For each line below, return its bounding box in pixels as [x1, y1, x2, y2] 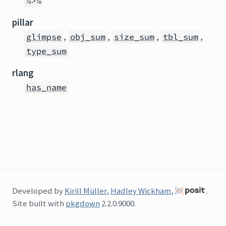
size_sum [114, 31, 154, 42]
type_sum [26, 45, 67, 56]
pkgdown [66, 198, 100, 209]
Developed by [12, 185, 65, 196]
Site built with [12, 198, 66, 209]
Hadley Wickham [110, 185, 171, 196]
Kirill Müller [65, 185, 106, 196]
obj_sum [70, 31, 105, 42]
